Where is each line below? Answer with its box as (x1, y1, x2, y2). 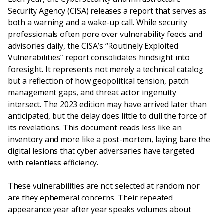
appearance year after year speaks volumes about (8, 204, 191, 215)
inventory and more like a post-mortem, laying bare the (8, 134, 210, 145)
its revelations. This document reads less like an (8, 122, 182, 133)
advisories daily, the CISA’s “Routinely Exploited (8, 40, 178, 51)
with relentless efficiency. (8, 157, 98, 168)
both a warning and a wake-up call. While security (8, 17, 187, 28)
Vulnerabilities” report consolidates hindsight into (8, 52, 190, 63)
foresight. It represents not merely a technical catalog (8, 64, 203, 74)
